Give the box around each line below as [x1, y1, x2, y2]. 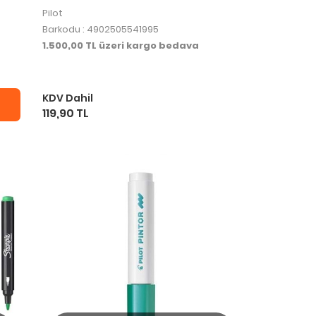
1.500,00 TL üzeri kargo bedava [42, 39, 199, 53]
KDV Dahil [42, 91, 93, 106]
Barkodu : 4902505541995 [42, 23, 159, 37]
